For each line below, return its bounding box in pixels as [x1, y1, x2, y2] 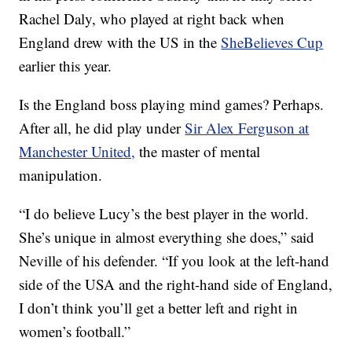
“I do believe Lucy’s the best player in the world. [19, 203, 310, 223]
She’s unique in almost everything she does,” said [19, 227, 315, 247]
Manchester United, [19, 141, 136, 161]
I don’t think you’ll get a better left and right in [19, 298, 299, 317]
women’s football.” [19, 321, 131, 341]
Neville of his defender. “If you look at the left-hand [19, 251, 330, 270]
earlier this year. [19, 56, 112, 75]
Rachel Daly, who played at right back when [19, 9, 285, 28]
